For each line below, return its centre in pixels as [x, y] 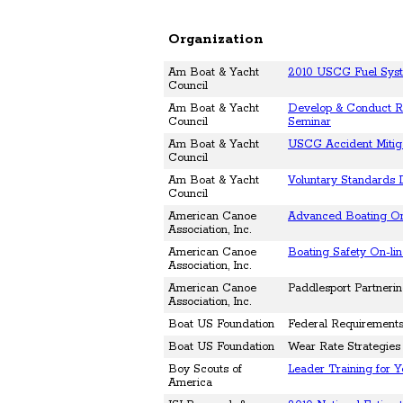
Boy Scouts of [205, 370]
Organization [216, 40]
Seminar [309, 122]
